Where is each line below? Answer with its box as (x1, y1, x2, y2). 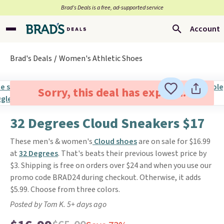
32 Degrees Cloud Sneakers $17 (10, 113, 205, 133)
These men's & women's (10, 136, 92, 147)
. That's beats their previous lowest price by (58, 148, 206, 159)
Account (190, 23, 220, 34)
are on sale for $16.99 (137, 136, 210, 147)
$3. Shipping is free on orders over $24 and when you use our (10, 160, 211, 171)
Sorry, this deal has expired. (37, 84, 186, 101)
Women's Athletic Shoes (59, 53, 142, 64)
